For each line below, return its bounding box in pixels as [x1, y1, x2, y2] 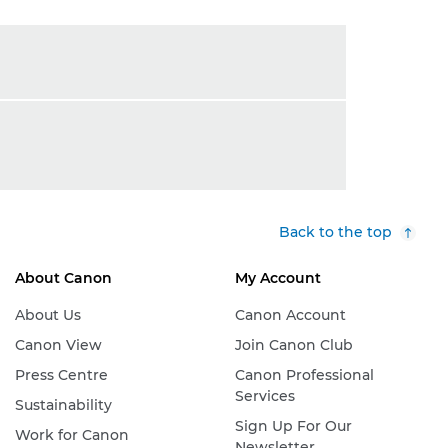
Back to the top [279, 223, 392, 241]
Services [234, 387, 295, 405]
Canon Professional [234, 366, 374, 384]
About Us [14, 306, 81, 324]
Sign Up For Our [234, 417, 352, 435]
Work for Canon [14, 426, 129, 444]
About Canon [14, 269, 112, 287]
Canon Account [234, 306, 346, 324]
